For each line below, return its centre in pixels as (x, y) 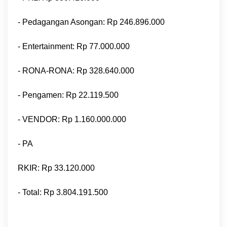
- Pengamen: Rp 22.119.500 (68, 95)
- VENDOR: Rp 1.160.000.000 (72, 119)
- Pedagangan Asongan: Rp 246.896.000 (91, 22)
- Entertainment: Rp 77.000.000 (74, 46)
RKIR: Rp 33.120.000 (56, 168)
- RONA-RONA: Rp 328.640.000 (76, 71)
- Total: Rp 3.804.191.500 (63, 192)
